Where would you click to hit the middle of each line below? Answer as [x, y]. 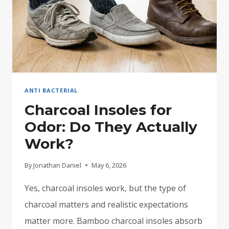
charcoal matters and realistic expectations [106, 204]
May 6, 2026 [109, 165]
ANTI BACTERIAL [51, 90]
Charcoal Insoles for [98, 110]
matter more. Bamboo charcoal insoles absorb [113, 221]
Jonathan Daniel [58, 165]
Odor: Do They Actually [111, 127]
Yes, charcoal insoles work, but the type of [105, 188]
